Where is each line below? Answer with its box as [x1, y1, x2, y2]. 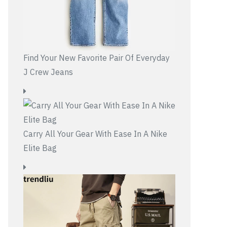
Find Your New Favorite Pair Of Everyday [23, 53, 170, 63]
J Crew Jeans [23, 67, 73, 77]
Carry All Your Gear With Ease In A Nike [23, 129, 167, 139]
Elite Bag [23, 143, 57, 153]
